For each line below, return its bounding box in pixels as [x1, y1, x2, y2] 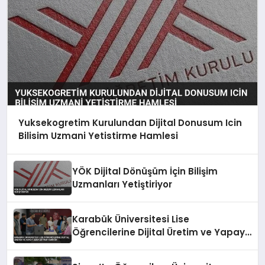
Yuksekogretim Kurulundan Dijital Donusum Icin [18, 117, 242, 130]
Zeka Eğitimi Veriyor [72, 239, 165, 252]
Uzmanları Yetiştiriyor [72, 178, 173, 191]
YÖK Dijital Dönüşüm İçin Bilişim [72, 165, 218, 178]
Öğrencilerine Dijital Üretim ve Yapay [72, 226, 245, 239]
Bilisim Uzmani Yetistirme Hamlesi [18, 130, 178, 143]
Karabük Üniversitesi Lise [72, 213, 190, 226]
